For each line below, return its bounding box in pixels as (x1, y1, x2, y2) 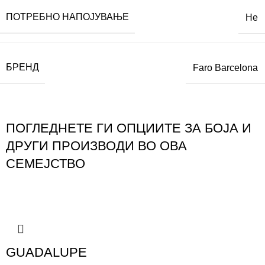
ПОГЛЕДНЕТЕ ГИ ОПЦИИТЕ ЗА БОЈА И (6, 121, 251, 136)
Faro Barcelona (193, 62, 258, 73)
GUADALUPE (6, 245, 87, 260)
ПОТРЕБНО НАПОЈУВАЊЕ (6, 12, 129, 22)
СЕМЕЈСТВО (6, 156, 85, 172)
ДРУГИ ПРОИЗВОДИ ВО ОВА (6, 138, 187, 154)
